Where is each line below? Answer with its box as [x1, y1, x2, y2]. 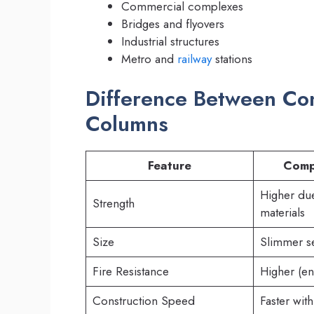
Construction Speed [92, 292, 195, 309]
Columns [86, 108, 168, 139]
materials [259, 203, 305, 221]
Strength [92, 194, 135, 212]
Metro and [121, 50, 177, 68]
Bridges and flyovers [121, 15, 224, 33]
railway [177, 50, 212, 68]
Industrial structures [121, 33, 219, 50]
